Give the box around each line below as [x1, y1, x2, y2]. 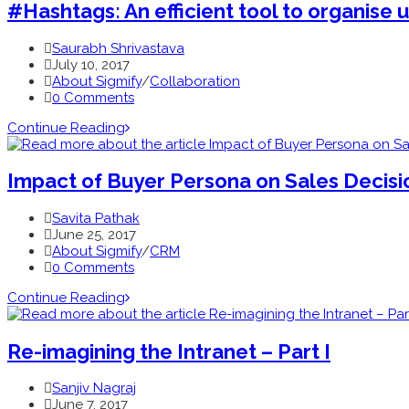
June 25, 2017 [52, 226, 136, 244]
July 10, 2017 [52, 56, 130, 73]
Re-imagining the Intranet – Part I [7, 339, 330, 363]
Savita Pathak [52, 210, 140, 227]
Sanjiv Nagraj [52, 380, 136, 397]
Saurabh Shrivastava [52, 39, 184, 57]
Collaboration [150, 72, 240, 89]
